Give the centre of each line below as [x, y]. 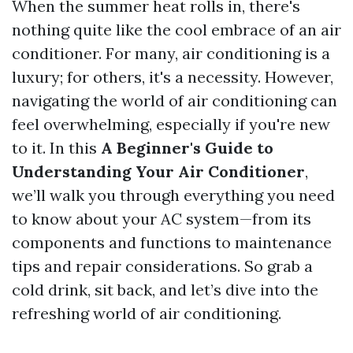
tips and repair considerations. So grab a [162, 266]
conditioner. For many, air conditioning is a [171, 53]
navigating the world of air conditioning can [175, 100]
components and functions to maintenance [172, 242]
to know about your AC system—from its [162, 219]
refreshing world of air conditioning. [147, 313]
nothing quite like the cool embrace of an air [176, 30]
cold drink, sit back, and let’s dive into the [165, 290]
